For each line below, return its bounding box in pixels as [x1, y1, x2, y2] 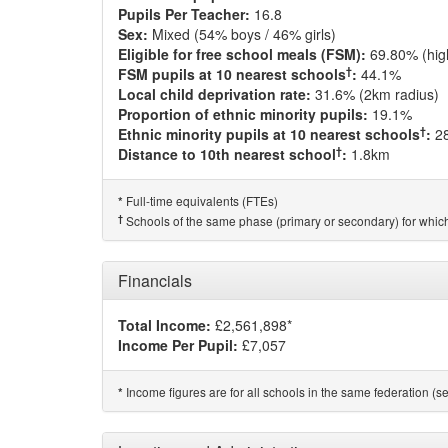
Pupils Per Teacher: [118, 4, 250, 24]
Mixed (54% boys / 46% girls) [148, 24, 336, 44]
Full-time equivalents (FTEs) [123, 192, 278, 209]
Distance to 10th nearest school [118, 144, 336, 164]
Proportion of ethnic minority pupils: [118, 104, 368, 124]
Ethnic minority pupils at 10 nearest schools [118, 124, 420, 144]
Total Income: [118, 315, 211, 335]
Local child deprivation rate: [118, 84, 311, 104]
